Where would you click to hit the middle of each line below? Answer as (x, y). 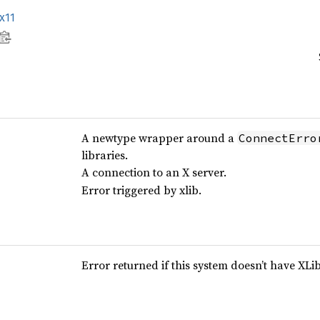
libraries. (104, 155)
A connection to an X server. (154, 172)
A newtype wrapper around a (159, 138)
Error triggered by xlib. (141, 190)
